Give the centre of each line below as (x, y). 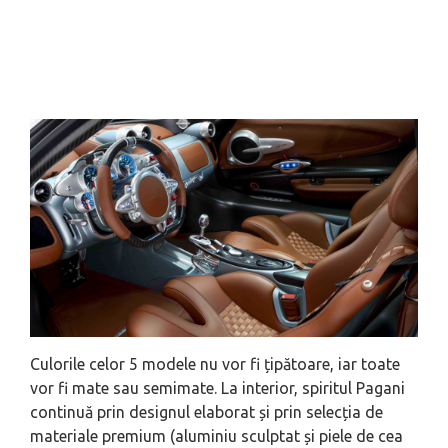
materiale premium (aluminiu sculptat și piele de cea (216, 436)
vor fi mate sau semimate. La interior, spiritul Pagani (217, 388)
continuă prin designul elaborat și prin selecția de (206, 412)
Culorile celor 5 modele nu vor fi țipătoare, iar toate (215, 364)
